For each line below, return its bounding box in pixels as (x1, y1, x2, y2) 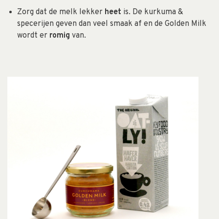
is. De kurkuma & (121, 7, 183, 17)
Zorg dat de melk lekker (17, 7, 105, 17)
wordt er (17, 30, 49, 41)
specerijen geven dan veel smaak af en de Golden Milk (17, 19, 206, 29)
